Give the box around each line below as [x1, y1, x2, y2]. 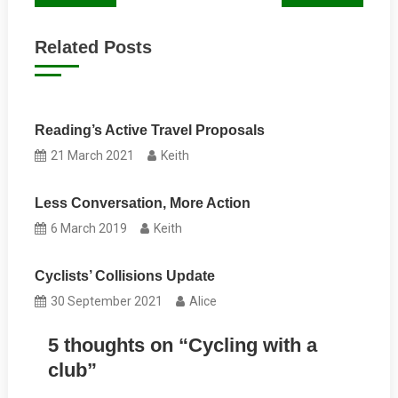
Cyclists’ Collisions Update [35, 267, 216, 283]
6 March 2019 [51, 220, 128, 235]
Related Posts [34, 36, 152, 57]
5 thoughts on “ [47, 333, 188, 356]
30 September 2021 [51, 293, 163, 308]
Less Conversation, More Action [35, 195, 251, 211]
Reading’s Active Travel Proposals [35, 122, 266, 138]
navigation [33, 13, 166, 44]
